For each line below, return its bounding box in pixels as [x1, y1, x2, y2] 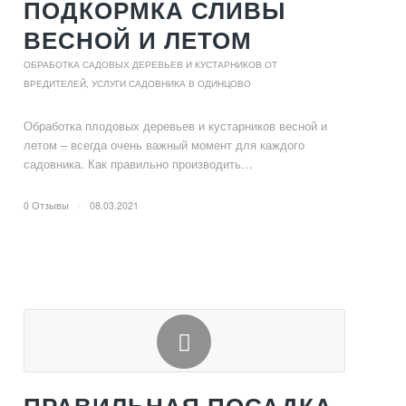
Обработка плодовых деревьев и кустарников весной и [24, 117, 328, 134]
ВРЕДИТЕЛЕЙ [24, 78, 87, 89]
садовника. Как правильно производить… [24, 155, 254, 172]
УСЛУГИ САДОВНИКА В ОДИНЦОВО [92, 78, 252, 89]
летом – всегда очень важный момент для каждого [24, 136, 305, 153]
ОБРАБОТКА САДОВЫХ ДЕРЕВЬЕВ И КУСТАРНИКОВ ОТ [24, 59, 278, 70]
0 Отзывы [24, 198, 70, 212]
